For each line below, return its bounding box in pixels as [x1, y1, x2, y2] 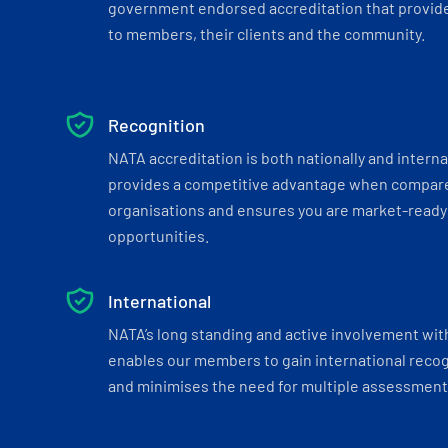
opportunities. [108, 226, 209, 245]
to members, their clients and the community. [108, 24, 425, 43]
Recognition [108, 114, 205, 136]
